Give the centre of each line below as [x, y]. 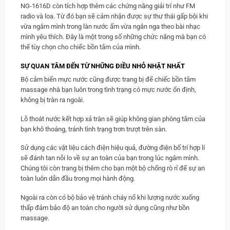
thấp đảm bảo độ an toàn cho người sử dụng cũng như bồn [105, 208]
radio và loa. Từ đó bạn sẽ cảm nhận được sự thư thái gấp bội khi [114, 16]
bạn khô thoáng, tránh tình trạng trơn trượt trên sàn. [94, 129]
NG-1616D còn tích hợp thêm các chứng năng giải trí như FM [108, 6]
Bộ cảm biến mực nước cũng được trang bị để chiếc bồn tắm [108, 80]
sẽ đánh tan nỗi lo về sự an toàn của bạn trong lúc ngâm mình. [110, 158]
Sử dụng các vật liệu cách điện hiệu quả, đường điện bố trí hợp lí [113, 148]
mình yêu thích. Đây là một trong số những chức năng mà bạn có [113, 37]
